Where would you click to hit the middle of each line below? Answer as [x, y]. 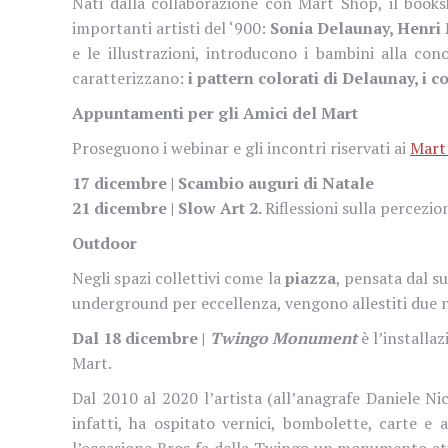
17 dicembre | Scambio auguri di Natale [223, 182]
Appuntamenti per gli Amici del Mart [215, 112]
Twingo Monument [283, 337]
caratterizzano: [130, 77]
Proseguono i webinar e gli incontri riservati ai [241, 147]
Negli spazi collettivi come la [178, 277]
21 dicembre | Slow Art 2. [168, 207]
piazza [310, 277]
